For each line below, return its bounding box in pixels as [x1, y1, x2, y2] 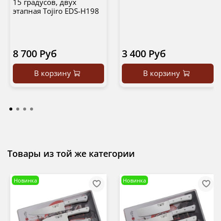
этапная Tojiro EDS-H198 [12, 6, 99, 16]
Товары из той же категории [7, 147, 135, 159]
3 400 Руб [122, 47, 166, 61]
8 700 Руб [12, 47, 57, 61]
